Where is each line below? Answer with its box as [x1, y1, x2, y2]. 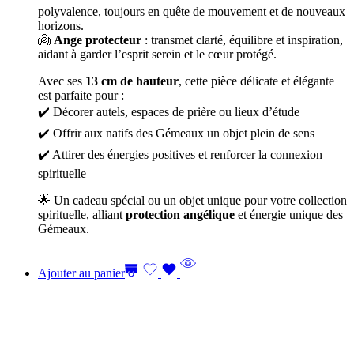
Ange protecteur [54, 33, 141, 47]
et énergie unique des [235, 208, 343, 221]
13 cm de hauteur [85, 74, 179, 88]
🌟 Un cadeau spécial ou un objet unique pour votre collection [38, 194, 347, 207]
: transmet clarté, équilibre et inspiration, [141, 33, 343, 47]
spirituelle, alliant [38, 208, 126, 221]
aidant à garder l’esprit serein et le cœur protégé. [38, 47, 277, 61]
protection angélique [126, 208, 235, 221]
